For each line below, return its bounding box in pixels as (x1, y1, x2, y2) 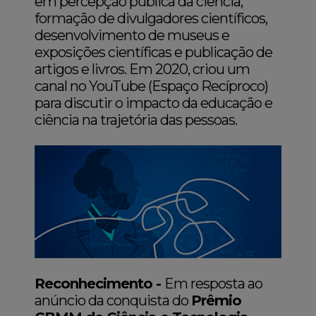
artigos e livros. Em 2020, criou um (35, 61, 250, 78)
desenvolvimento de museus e (35, 27, 230, 44)
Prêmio (191, 291, 242, 309)
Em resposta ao (164, 274, 263, 292)
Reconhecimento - (35, 274, 165, 292)
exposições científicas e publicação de (35, 44, 273, 61)
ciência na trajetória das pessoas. (35, 111, 238, 129)
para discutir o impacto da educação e (35, 95, 273, 112)
